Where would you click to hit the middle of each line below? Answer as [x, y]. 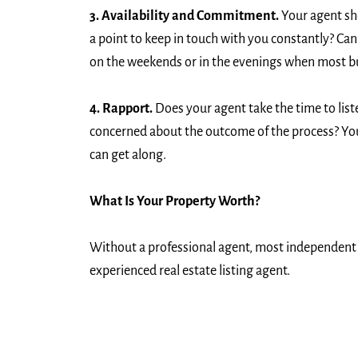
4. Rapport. [121, 109]
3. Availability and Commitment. [184, 16]
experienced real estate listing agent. [190, 270]
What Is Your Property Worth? [175, 201]
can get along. [128, 155]
